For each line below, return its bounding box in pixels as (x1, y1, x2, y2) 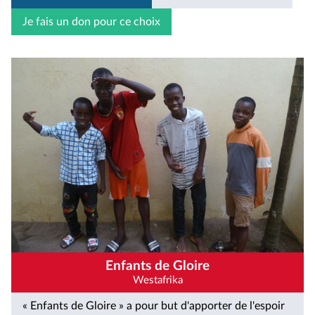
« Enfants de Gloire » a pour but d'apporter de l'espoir (22, 300, 285, 312)
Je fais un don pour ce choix (22, 15, 160, 27)
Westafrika (132, 274, 183, 285)
